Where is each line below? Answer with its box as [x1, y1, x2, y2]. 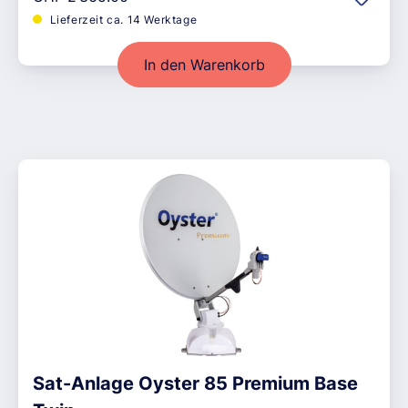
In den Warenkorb [143, 56, 265, 75]
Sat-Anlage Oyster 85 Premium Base [33, 372, 358, 395]
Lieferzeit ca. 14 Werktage [46, 13, 198, 27]
